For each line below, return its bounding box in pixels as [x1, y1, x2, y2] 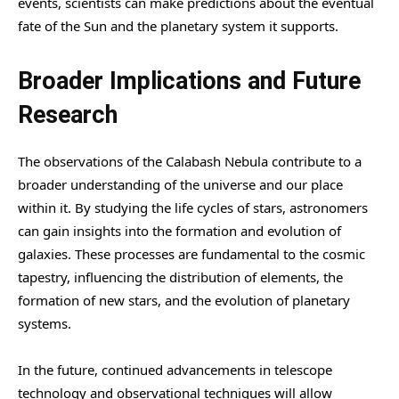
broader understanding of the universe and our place [18, 175, 343, 193]
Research [18, 100, 118, 129]
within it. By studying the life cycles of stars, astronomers [18, 198, 368, 216]
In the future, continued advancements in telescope [18, 360, 332, 379]
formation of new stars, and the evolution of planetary [18, 290, 350, 309]
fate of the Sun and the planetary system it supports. [18, 16, 338, 35]
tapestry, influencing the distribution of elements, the [18, 267, 343, 286]
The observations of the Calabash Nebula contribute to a [18, 151, 362, 170]
